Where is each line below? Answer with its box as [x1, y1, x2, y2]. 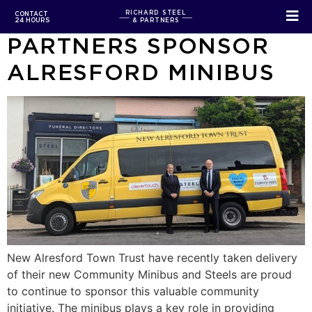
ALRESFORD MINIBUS [7, 59, 275, 84]
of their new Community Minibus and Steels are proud [7, 267, 292, 281]
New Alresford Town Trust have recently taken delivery [7, 251, 297, 265]
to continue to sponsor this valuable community [7, 284, 259, 298]
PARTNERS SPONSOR [7, 33, 270, 57]
